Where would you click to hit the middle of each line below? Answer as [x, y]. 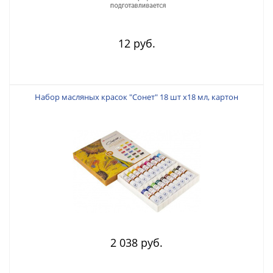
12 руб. [136, 43]
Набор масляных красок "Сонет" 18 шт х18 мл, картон [136, 97]
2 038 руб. [136, 242]
